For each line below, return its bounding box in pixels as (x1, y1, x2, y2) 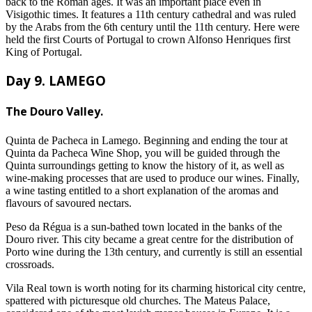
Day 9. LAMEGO (6, 72, 106, 90)
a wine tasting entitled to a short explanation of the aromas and (6, 184, 279, 196)
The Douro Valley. (6, 104, 103, 120)
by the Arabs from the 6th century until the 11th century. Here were (6, 21, 299, 33)
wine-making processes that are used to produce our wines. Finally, (6, 171, 299, 184)
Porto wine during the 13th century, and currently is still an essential (6, 245, 302, 258)
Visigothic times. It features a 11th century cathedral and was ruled (6, 8, 296, 21)
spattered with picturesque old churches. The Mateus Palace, (6, 294, 270, 306)
